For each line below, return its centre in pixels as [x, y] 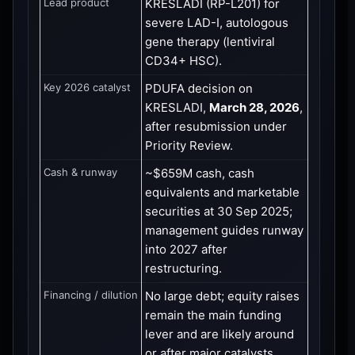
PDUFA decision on [199, 88]
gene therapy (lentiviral [210, 41]
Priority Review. [189, 145]
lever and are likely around [219, 334]
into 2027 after [186, 249]
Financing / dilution [91, 294]
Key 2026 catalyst [87, 87]
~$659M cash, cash [200, 173]
